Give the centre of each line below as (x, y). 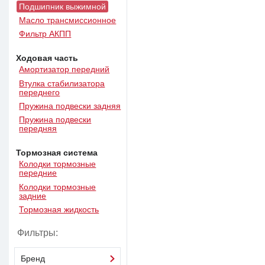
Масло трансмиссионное (68, 20)
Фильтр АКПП (45, 34)
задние (33, 196)
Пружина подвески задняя (70, 106)
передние (38, 173)
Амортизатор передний (64, 70)
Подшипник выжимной (63, 7)
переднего (40, 92)
